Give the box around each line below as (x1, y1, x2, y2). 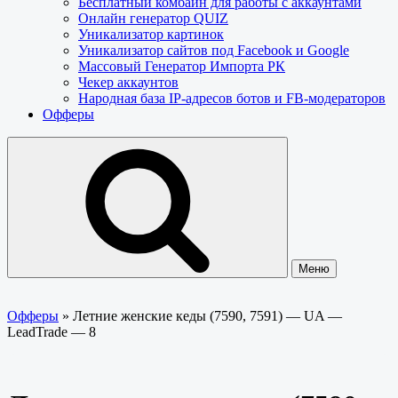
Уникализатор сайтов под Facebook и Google (78, 43, 349, 58)
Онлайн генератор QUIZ (78, 11, 228, 26)
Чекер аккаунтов (78, 75, 179, 90)
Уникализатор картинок (78, 27, 224, 42)
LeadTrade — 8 (7, 324, 96, 339)
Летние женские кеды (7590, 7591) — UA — (73, 308, 342, 323)
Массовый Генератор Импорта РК (78, 59, 285, 74)
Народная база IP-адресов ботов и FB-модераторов (78, 91, 386, 106)
